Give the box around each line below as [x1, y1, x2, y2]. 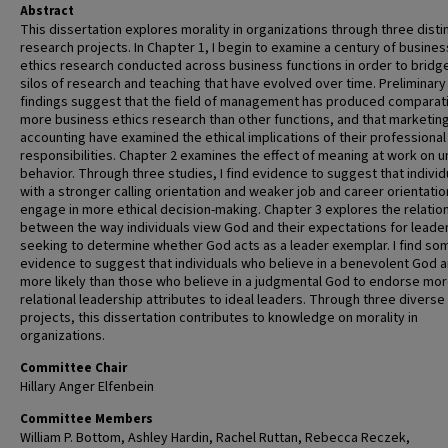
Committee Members [20, 410, 153, 428]
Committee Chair [20, 359, 127, 377]
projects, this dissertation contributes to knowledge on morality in [20, 308, 418, 328]
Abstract [20, 2, 74, 20]
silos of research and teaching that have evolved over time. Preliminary [20, 74, 446, 94]
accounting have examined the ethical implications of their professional [20, 128, 446, 148]
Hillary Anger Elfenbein [20, 377, 154, 397]
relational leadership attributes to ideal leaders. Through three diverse [20, 290, 445, 310]
